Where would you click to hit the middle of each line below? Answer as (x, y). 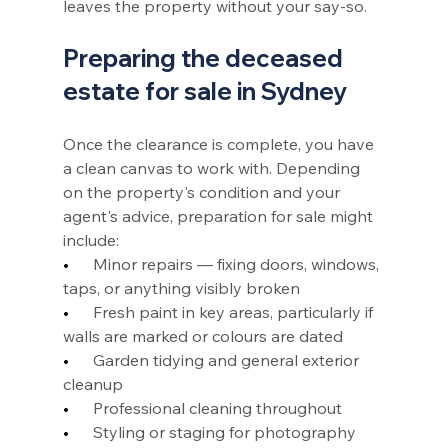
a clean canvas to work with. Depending (213, 167)
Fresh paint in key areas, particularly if (234, 311)
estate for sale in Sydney (204, 90)
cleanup (92, 383)
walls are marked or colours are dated (202, 335)
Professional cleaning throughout (217, 407)
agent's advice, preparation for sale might (219, 215)
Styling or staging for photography (226, 431)
